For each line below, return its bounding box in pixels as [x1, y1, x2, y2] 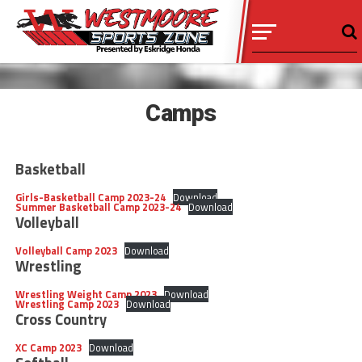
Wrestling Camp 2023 [15, 296, 119, 312]
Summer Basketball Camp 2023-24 [15, 199, 181, 215]
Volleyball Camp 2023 [15, 242, 117, 259]
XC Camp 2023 [15, 339, 82, 356]
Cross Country [15, 308, 107, 330]
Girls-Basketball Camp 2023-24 [15, 189, 166, 205]
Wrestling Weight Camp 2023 [15, 286, 157, 302]
